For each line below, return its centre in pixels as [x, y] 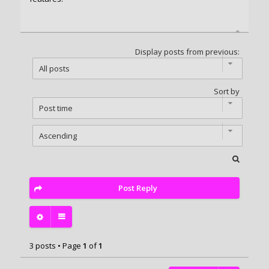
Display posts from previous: [188, 51]
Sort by [227, 91]
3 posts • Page [56, 246]
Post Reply [138, 188]
